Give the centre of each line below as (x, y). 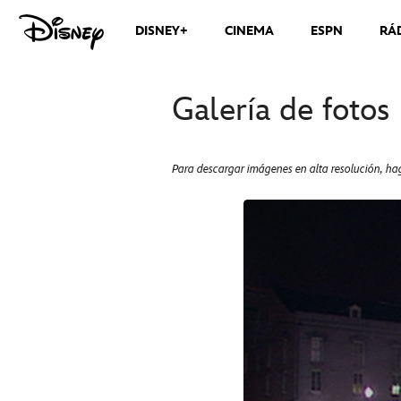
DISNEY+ (162, 31)
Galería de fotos (281, 111)
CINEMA (249, 31)
